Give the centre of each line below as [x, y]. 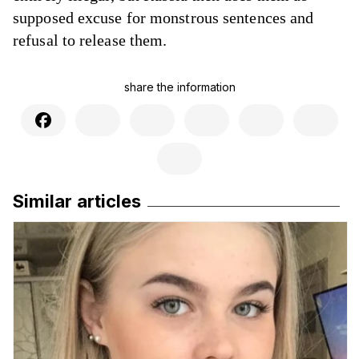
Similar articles [77, 201]
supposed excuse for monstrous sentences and [163, 18]
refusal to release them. [90, 40]
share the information [179, 87]
